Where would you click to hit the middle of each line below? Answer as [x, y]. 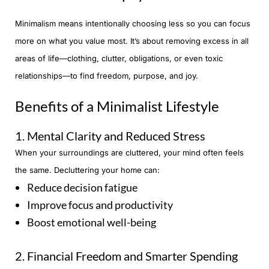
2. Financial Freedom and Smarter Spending [126, 256]
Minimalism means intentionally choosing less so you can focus [133, 24]
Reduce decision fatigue [82, 188]
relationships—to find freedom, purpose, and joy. [107, 76]
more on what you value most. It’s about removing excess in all [132, 41]
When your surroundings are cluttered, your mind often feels [129, 153]
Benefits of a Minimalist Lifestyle [117, 106]
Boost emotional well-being [92, 222]
